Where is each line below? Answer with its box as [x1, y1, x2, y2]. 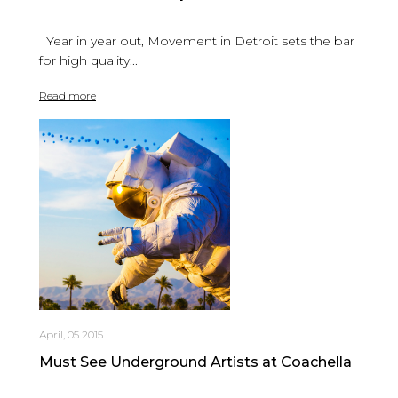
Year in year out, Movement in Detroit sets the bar [39, 32, 354, 49]
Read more [39, 88, 96, 102]
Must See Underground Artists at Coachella [39, 353, 352, 370]
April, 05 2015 [39, 327, 103, 341]
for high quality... [39, 52, 138, 68]
